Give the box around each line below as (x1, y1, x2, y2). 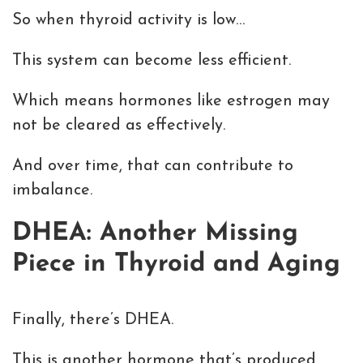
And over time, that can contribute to (12, 158, 293, 175)
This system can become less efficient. (12, 53, 291, 70)
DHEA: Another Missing (12, 221, 298, 247)
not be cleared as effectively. (12, 117, 225, 135)
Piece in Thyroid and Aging (12, 252, 340, 278)
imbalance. (12, 182, 92, 199)
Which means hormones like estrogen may (12, 93, 330, 110)
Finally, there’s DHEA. (12, 312, 173, 329)
